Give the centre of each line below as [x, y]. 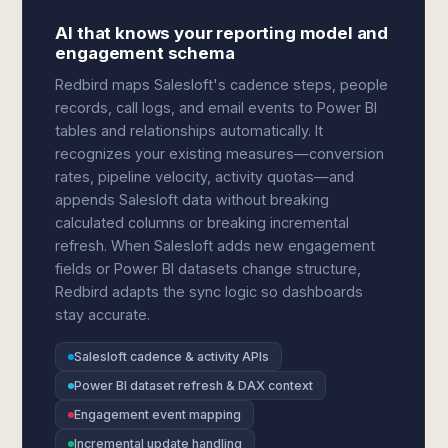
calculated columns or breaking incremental [202, 222]
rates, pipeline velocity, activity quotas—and [205, 176]
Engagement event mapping [158, 414]
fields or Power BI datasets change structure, [208, 268]
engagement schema [145, 53]
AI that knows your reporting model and [222, 33]
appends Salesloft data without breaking [192, 199]
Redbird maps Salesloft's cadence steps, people [222, 84]
